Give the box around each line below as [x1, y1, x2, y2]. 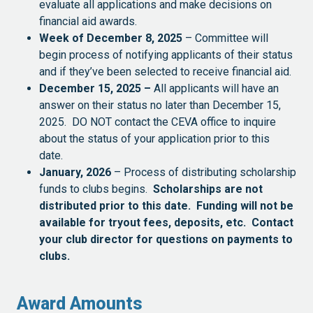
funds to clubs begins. [39, 182, 153, 196]
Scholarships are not [153, 182, 263, 196]
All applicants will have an [154, 81, 279, 95]
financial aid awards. [39, 14, 137, 28]
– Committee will [182, 31, 268, 45]
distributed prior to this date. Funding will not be [39, 198, 293, 212]
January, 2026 [39, 165, 111, 179]
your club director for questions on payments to [39, 232, 293, 246]
